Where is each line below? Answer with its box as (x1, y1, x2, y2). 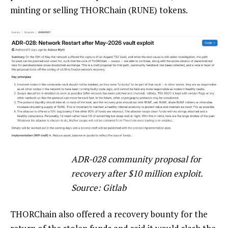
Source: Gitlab (71, 182, 126, 194)
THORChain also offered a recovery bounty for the (10, 208, 208, 220)
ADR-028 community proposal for (71, 153, 201, 165)
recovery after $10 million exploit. (71, 167, 203, 180)
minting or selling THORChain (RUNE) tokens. (10, 4, 188, 16)
